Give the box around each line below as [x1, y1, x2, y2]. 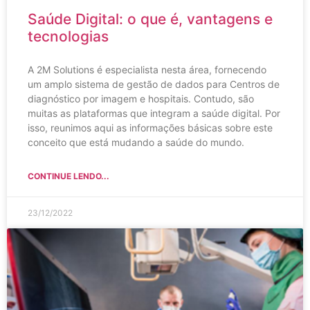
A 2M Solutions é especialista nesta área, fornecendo [28, 63, 266, 75]
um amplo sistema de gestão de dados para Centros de [28, 77, 280, 90]
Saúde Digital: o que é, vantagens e [28, 10, 273, 28]
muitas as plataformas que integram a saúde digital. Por [28, 107, 280, 119]
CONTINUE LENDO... [28, 170, 109, 181]
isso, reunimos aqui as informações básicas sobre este [28, 121, 273, 134]
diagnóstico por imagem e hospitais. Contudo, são [28, 92, 254, 104]
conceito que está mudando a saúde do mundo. [28, 136, 244, 148]
